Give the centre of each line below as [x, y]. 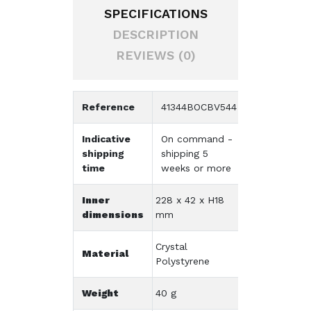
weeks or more [196, 168]
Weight [100, 293]
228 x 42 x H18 [190, 200]
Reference [108, 107]
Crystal [171, 246]
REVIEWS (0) [155, 55]
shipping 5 [185, 153]
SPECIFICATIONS [155, 13]
